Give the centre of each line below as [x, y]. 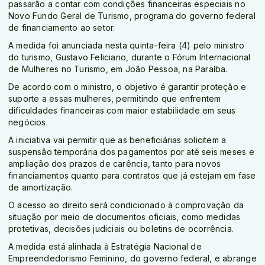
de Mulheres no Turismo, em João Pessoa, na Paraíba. [118, 69]
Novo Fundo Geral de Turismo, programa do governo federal [132, 16]
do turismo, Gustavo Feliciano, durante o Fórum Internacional [130, 57]
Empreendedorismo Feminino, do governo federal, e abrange [132, 258]
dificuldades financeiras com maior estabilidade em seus [122, 111]
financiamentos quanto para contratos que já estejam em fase [132, 176]
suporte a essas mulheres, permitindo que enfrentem [115, 99]
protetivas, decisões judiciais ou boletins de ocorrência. [121, 229]
